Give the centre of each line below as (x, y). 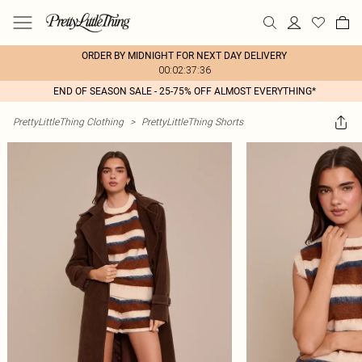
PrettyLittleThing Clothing (68, 122)
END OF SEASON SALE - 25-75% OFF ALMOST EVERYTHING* (184, 91)
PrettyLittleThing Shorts (192, 122)
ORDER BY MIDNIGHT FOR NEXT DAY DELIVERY (184, 56)
